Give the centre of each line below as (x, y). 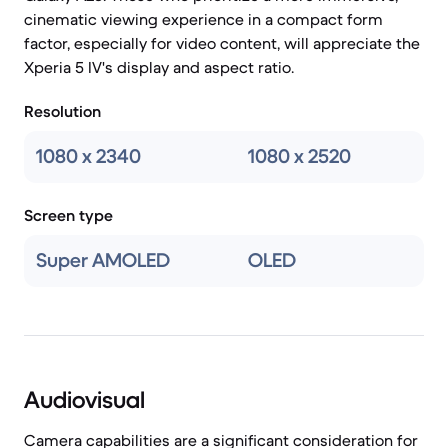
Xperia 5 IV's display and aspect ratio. (159, 67)
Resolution (62, 111)
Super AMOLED (103, 260)
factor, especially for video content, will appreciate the (222, 43)
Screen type (68, 215)
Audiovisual (84, 400)
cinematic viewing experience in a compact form (203, 19)
